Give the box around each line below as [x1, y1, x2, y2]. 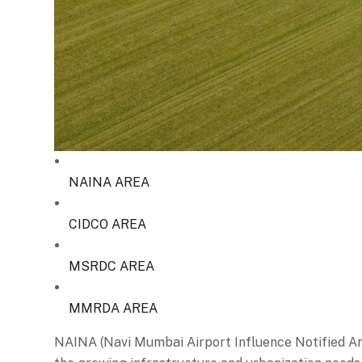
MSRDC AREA [69, 258, 154, 274]
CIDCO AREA [69, 216, 146, 232]
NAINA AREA [69, 174, 149, 190]
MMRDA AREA [69, 300, 158, 316]
